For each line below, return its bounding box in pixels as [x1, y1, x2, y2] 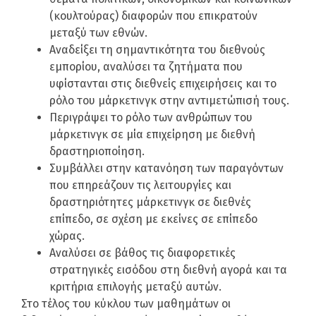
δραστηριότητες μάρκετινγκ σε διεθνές [49, 195, 251, 209]
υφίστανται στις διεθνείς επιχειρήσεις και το [49, 77, 276, 91]
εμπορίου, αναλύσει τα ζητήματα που [49, 60, 243, 74]
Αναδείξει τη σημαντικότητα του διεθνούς [49, 43, 265, 57]
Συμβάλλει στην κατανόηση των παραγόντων [49, 162, 284, 176]
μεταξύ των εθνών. [49, 26, 147, 40]
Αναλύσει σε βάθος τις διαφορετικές [49, 246, 236, 260]
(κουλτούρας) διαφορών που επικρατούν [49, 9, 257, 23]
